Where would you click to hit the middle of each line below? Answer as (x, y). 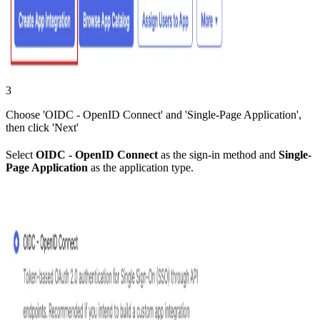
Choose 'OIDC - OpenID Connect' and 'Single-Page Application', (154, 115)
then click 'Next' (42, 128)
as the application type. (141, 168)
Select (21, 155)
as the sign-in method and (218, 155)
